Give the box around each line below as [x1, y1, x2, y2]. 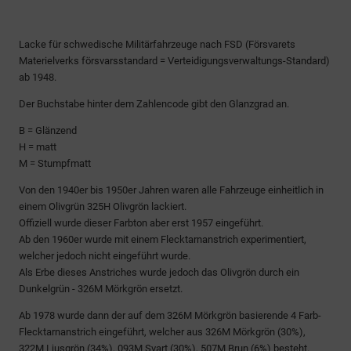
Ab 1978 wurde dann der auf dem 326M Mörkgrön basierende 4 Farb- [19, 309, 321, 321]
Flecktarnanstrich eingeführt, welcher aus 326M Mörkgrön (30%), [19, 326, 306, 338]
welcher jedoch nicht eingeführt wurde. [19, 250, 190, 262]
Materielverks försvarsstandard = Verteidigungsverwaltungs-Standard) [19, 55, 330, 67]
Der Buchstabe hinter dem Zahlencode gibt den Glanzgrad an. [19, 98, 289, 110]
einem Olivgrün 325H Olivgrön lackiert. [19, 201, 186, 212]
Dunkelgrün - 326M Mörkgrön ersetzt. [19, 283, 183, 295]
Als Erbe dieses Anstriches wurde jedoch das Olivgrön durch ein [19, 266, 299, 278]
